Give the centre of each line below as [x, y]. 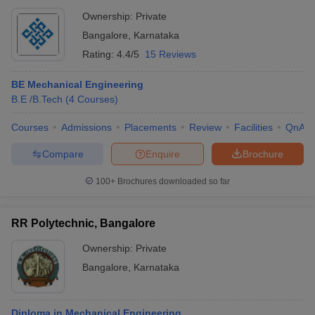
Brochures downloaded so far [173, 181]
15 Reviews [171, 54]
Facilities [253, 127]
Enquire [163, 154]
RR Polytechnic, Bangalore [83, 223]
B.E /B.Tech [37, 99]
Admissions [86, 127]
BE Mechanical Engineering [77, 84]
